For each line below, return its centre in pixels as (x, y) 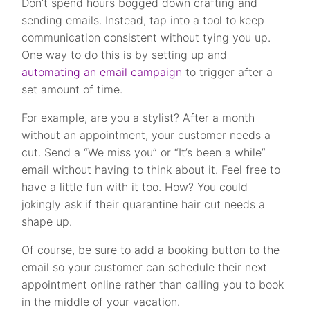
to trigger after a (228, 72)
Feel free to (251, 170)
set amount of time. (72, 89)
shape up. (47, 221)
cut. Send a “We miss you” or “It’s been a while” (144, 152)
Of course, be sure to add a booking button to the (151, 250)
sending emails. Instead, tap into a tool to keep (143, 20)
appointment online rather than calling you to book (153, 284)
